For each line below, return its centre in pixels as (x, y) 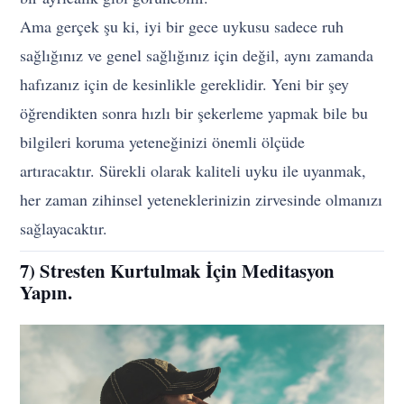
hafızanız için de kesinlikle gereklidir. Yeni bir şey (185, 83)
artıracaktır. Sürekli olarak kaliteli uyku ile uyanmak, (193, 170)
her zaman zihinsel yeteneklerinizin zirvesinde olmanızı (202, 199)
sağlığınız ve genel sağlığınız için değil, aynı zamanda (197, 55)
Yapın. (46, 292)
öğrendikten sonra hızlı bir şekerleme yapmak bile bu (194, 112)
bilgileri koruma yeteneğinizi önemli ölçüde (163, 141)
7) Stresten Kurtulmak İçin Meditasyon (178, 270)
